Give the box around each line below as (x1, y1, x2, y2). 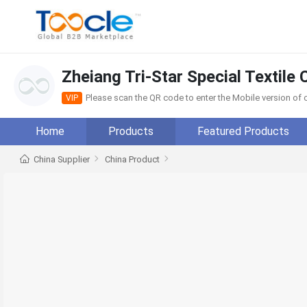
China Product (105, 153, 160, 164)
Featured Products (197, 125, 289, 138)
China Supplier (34, 153, 90, 164)
